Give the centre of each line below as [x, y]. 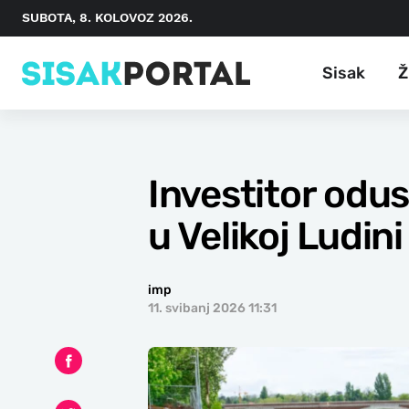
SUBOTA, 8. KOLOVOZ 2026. [107, 17]
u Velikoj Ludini [275, 236]
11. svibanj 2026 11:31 [212, 308]
